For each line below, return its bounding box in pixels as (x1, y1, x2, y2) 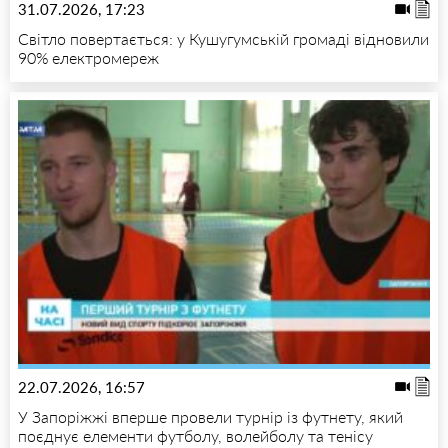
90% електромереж (18, 48, 159, 68)
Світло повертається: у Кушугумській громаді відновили (18, 29, 429, 49)
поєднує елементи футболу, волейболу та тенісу (18, 425, 373, 445)
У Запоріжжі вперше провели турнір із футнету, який (18, 406, 403, 426)
